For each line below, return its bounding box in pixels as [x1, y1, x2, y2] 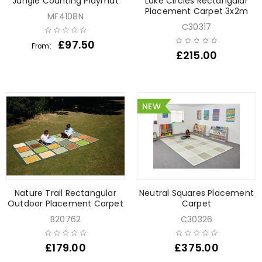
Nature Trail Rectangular [15, 187, 116, 199]
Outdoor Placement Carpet [8, 197, 123, 209]
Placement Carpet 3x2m [144, 5, 249, 17]
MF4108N [47, 10, 84, 22]
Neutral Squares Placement [139, 187, 254, 199]
